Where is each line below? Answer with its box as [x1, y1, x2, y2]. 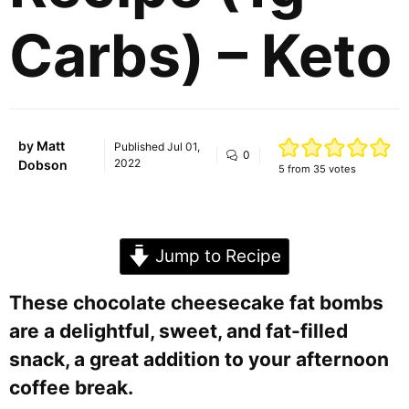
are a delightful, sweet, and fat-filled [9, 320, 348, 342]
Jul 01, [166, 139, 200, 153]
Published [113, 139, 167, 153]
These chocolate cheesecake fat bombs [9, 291, 383, 314]
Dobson [18, 156, 68, 173]
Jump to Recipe [150, 246, 281, 267]
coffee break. [9, 376, 133, 399]
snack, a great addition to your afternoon [9, 348, 389, 371]
